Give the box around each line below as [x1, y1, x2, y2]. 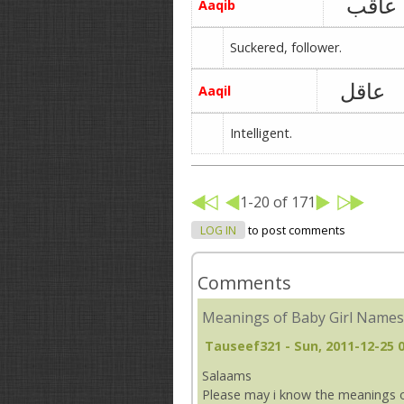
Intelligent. [230, 124, 293, 142]
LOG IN [200, 222, 236, 238]
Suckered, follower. [230, 39, 343, 56]
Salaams [202, 366, 252, 384]
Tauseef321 [205, 336, 281, 354]
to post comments [245, 222, 345, 238]
